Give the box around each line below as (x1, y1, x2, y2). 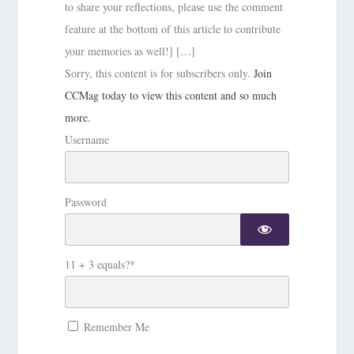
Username (65, 131, 110, 147)
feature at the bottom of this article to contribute (65, 21, 281, 36)
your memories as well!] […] (65, 43, 196, 58)
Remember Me (81, 318, 150, 334)
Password (65, 194, 107, 209)
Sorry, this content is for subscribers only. (65, 65, 254, 81)
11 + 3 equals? (65, 256, 130, 272)
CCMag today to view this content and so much (65, 87, 277, 103)
